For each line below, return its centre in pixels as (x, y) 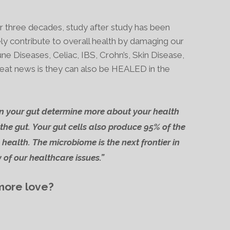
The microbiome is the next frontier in (106, 142)
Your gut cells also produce (88, 127)
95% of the (165, 127)
